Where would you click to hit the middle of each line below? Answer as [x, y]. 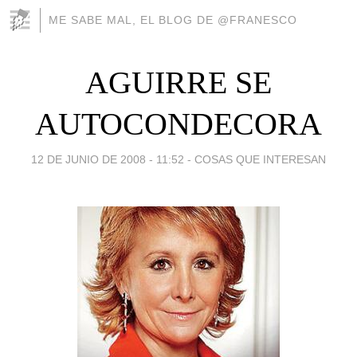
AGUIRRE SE [178, 82]
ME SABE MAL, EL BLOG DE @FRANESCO [173, 20]
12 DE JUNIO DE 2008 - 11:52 [108, 159]
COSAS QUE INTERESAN [260, 159]
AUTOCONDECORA [178, 124]
